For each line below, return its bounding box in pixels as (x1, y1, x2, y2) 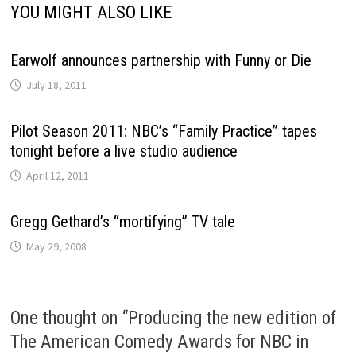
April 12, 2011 (26, 168, 90, 184)
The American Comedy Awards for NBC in (10, 331, 310, 354)
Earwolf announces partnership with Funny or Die (10, 51, 312, 71)
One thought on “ (10, 308, 129, 330)
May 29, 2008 (26, 239, 87, 254)
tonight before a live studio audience (10, 141, 238, 161)
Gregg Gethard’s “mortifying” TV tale (10, 212, 236, 232)
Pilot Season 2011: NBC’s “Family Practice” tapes (10, 122, 318, 141)
